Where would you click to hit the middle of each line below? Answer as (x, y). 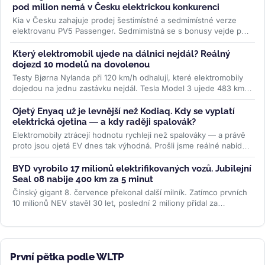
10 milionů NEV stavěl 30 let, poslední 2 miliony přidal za (115, 203)
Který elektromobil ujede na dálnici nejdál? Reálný (121, 54)
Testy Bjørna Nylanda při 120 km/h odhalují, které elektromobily (128, 77)
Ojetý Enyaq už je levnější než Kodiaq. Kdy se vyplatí (124, 111)
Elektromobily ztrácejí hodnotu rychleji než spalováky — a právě (129, 135)
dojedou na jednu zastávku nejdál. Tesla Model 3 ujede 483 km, (130, 88)
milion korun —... (45, 41)
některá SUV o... (44, 98)
